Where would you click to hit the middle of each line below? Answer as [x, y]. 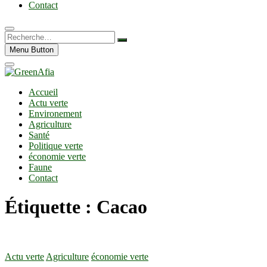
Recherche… [29, 35]
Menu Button [32, 50]
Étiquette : [51, 207]
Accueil [43, 92]
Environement [55, 114]
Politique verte [56, 146]
